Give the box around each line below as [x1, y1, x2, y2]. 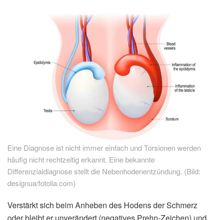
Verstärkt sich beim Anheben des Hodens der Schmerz [7, 199, 197, 211]
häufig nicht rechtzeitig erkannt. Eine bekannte [7, 154, 155, 165]
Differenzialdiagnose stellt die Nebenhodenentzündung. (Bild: [7, 166, 200, 177]
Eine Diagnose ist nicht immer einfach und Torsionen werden [7, 142, 201, 153]
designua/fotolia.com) [7, 178, 76, 189]
